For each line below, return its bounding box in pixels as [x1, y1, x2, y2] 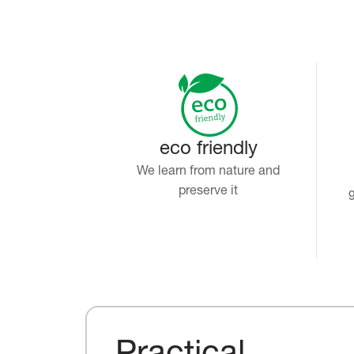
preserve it [179, 185, 239, 198]
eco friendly [159, 140, 258, 160]
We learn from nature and [137, 165, 281, 179]
